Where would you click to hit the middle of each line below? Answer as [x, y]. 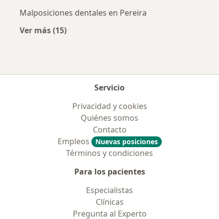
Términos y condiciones [109, 153]
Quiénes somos [109, 118]
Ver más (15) [43, 31]
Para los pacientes [109, 172]
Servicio [109, 88]
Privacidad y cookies [109, 106]
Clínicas [109, 202]
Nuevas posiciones [126, 142]
